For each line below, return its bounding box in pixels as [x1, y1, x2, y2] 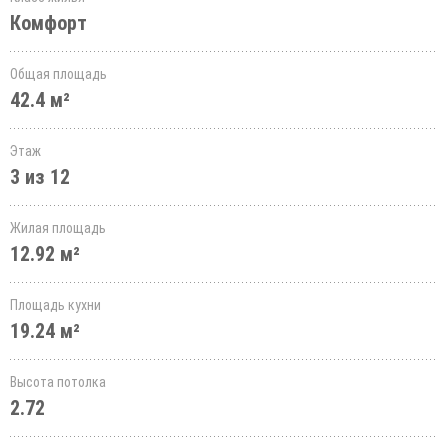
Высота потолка [10, 374, 106, 390]
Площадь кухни [10, 297, 101, 313]
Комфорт [10, 11, 87, 35]
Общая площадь [10, 66, 107, 82]
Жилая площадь [10, 220, 106, 236]
